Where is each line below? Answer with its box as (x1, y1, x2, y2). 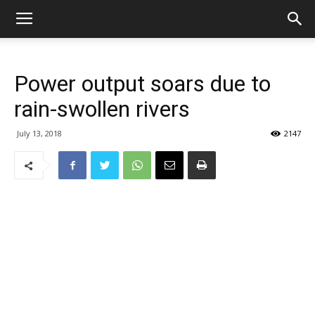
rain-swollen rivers (14, 96, 190, 122)
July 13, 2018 (17, 128, 62, 139)
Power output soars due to (14, 70, 271, 97)
